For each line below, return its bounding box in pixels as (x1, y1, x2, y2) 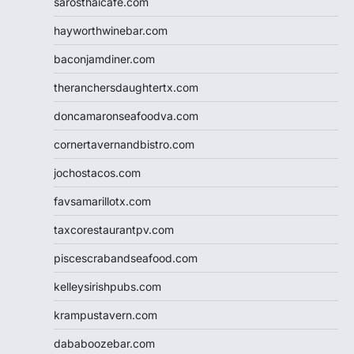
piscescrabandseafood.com (54, 250, 198, 265)
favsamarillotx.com (54, 194, 151, 208)
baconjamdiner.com (54, 51, 155, 66)
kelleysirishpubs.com (54, 279, 161, 293)
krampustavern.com (54, 307, 157, 322)
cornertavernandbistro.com (54, 137, 194, 151)
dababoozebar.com (54, 336, 155, 350)
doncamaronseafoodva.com (54, 108, 198, 122)
